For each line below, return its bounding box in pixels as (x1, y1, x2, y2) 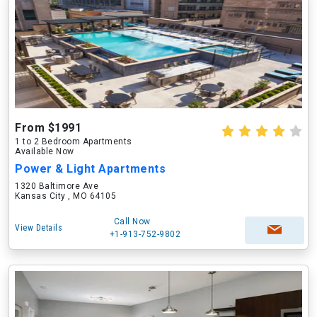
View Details (15, 223, 62, 233)
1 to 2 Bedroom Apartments (15, 137, 132, 146)
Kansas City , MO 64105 (15, 191, 116, 201)
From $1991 (15, 121, 81, 134)
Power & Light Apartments (15, 162, 166, 175)
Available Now (15, 146, 74, 156)
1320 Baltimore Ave (15, 181, 98, 191)
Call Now (113, 217, 151, 226)
